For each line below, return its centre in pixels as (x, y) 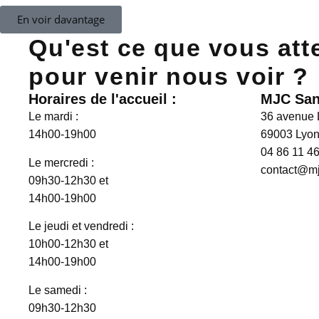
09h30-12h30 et (69, 180)
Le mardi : (54, 117)
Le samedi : (58, 290)
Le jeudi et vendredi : (82, 226)
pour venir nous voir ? (169, 77)
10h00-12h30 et (69, 244)
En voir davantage (61, 20)
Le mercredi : (62, 162)
